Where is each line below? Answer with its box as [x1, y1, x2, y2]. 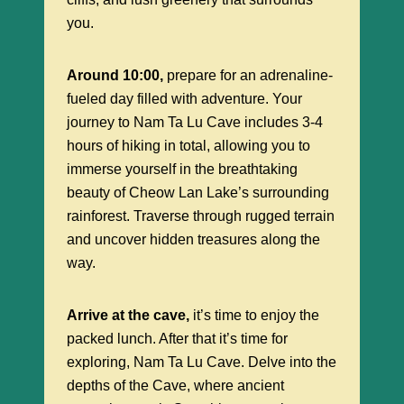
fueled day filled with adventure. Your [67, 91, 302, 107]
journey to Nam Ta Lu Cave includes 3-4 [67, 115, 323, 131]
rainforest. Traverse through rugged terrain [67, 208, 335, 225]
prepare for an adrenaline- [163, 68, 333, 84]
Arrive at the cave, [67, 308, 193, 324]
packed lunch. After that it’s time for [67, 331, 288, 347]
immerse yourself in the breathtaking [67, 161, 298, 178]
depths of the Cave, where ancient [67, 378, 284, 394]
